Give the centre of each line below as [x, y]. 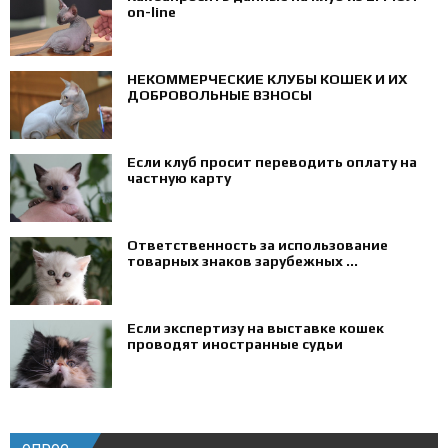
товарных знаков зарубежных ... [242, 260]
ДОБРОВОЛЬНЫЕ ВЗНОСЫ [219, 94]
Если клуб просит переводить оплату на [272, 161]
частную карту [179, 177]
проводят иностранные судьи [235, 343]
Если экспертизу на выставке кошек [255, 327]
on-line [151, 11]
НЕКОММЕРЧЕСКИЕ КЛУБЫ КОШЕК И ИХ [267, 78]
